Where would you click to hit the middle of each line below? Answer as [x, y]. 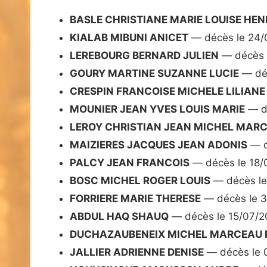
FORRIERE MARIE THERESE [135, 199]
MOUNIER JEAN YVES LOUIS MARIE [157, 109]
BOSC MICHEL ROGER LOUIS [140, 181]
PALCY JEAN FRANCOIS [130, 163]
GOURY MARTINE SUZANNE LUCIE [154, 74]
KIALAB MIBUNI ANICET [129, 38]
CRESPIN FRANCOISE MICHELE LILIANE [167, 91]
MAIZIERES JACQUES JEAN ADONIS [159, 145]
